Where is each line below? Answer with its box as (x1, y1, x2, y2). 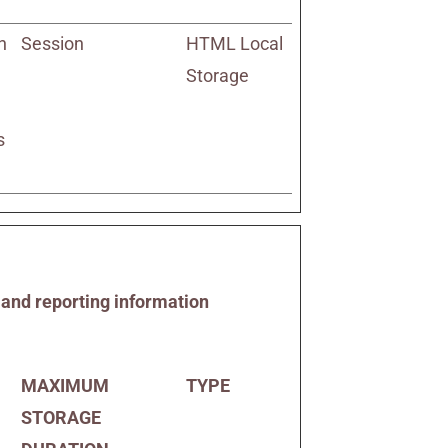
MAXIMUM (21, 375, 110, 396)
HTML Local (186, 33, 284, 54)
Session (21, 33, 85, 54)
